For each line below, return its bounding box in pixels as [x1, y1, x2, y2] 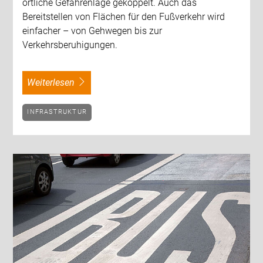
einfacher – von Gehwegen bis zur [22, 25, 163, 36]
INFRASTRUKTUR [29, 108, 87, 116]
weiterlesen [35, 76, 75, 88]
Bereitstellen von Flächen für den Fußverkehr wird [22, 11, 225, 22]
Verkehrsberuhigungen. [22, 39, 118, 50]
